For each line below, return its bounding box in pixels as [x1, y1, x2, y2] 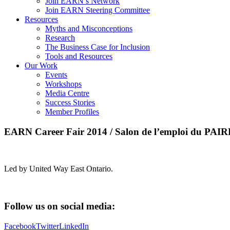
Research [45, 33, 75, 42]
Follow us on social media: [4, 201, 115, 212]
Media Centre [45, 88, 89, 98]
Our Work [25, 61, 57, 70]
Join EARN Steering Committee [45, 5, 150, 14]
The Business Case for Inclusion [45, 42, 150, 51]
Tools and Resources [45, 51, 112, 61]
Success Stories [45, 98, 95, 107]
